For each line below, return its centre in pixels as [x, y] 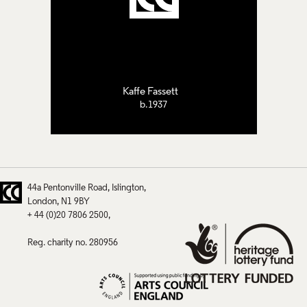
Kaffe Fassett [150, 92]
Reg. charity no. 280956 [73, 243]
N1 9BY [75, 201]
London [42, 201]
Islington [128, 188]
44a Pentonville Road [67, 188]
